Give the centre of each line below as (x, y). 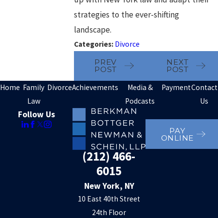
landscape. (93, 29)
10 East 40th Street (109, 199)
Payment (176, 87)
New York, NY (109, 186)
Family (34, 87)
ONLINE (177, 138)
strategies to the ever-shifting (127, 14)
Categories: (95, 44)
